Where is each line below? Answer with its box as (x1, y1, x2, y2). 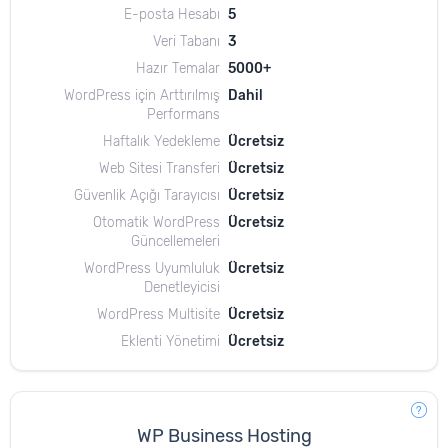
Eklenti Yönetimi (121, 333, 220, 349)
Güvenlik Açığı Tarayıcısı (74, 187, 220, 203)
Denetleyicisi (144, 279, 220, 295)
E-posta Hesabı (124, 6, 220, 22)
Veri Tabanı (153, 33, 220, 49)
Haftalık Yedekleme (103, 133, 220, 149)
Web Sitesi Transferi (99, 160, 220, 176)
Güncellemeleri (131, 233, 220, 249)
